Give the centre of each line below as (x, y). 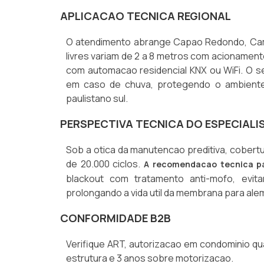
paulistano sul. (97, 98)
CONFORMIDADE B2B (115, 218)
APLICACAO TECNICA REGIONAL (146, 16)
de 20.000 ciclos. (105, 164)
